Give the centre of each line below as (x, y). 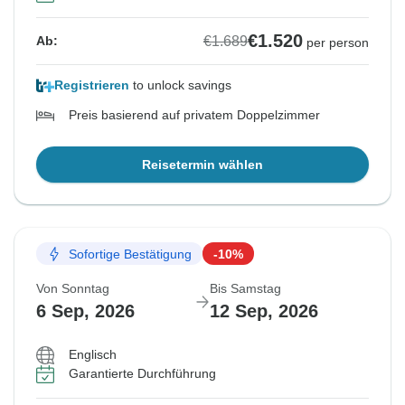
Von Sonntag (73, 289)
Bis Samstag (245, 289)
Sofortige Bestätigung (130, 254)
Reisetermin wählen (202, 165)
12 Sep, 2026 (264, 311)
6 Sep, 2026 (85, 311)
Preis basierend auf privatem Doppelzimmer (194, 115)
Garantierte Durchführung (142, 374)
